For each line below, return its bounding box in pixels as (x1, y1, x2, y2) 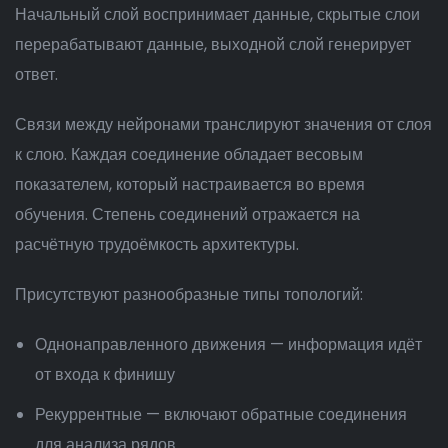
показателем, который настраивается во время (15, 173, 365, 196)
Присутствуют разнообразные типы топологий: (15, 283, 363, 306)
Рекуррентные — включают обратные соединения (35, 403, 407, 426)
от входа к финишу (35, 363, 175, 386)
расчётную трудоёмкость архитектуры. (15, 233, 299, 256)
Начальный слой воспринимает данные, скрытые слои (15, 3, 420, 26)
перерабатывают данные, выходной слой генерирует (15, 33, 411, 56)
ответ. (15, 63, 58, 86)
